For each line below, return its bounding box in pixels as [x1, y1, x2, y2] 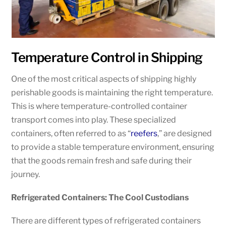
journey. [11, 169, 40, 179]
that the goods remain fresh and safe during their [11, 155, 192, 165]
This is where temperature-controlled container [11, 101, 188, 111]
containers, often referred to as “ [11, 128, 131, 138]
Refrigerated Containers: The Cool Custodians [11, 192, 189, 202]
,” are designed [157, 128, 212, 138]
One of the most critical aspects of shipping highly [11, 74, 197, 84]
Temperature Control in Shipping [11, 49, 203, 65]
